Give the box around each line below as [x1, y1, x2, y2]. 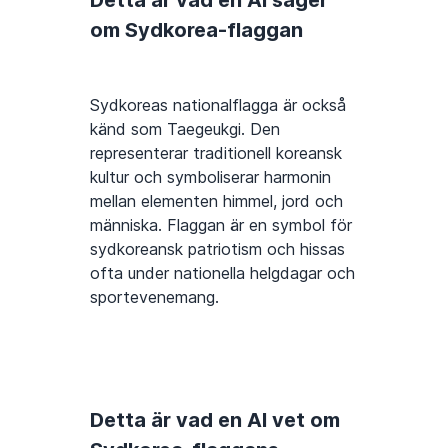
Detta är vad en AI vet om [90, 408, 340, 433]
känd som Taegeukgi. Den [90, 119, 280, 140]
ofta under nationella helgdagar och [90, 263, 355, 284]
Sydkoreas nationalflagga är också [90, 95, 346, 116]
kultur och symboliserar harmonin [90, 167, 331, 188]
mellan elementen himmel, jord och [90, 191, 343, 212]
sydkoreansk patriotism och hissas [90, 239, 345, 260]
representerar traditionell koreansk [90, 143, 342, 164]
